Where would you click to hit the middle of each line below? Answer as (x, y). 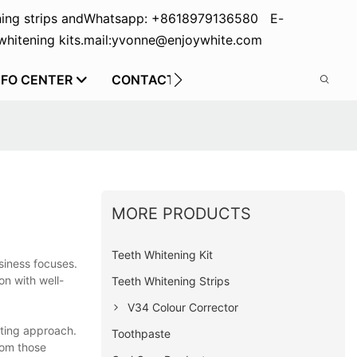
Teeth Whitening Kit (163, 254)
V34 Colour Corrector (183, 307)
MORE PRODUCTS (182, 213)
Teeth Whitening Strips (171, 280)
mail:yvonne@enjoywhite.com (173, 40)
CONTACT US (154, 80)
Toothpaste (141, 333)
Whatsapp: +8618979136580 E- (183, 18)
